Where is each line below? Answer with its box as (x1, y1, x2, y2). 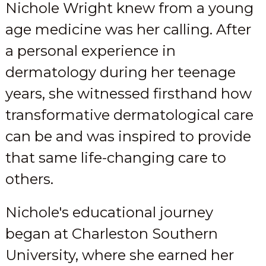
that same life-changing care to (5, 149, 226, 167)
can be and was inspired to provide (5, 128, 251, 145)
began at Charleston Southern (5, 225, 218, 243)
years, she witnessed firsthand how (5, 85, 252, 103)
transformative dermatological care (5, 106, 254, 124)
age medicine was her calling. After (5, 21, 251, 39)
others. (5, 170, 53, 188)
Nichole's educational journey (5, 204, 213, 221)
